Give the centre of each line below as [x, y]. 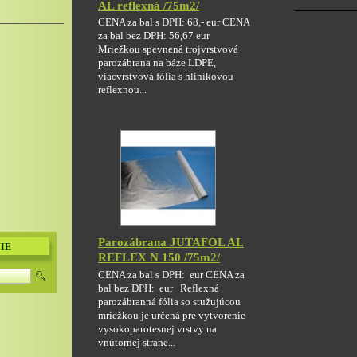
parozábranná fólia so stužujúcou [169, 302]
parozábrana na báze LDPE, [157, 63]
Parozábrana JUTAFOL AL [171, 242]
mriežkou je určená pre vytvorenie [172, 315]
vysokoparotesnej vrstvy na [157, 329]
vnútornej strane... [137, 342]
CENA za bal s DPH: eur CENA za [171, 275]
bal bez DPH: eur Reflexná [159, 288]
